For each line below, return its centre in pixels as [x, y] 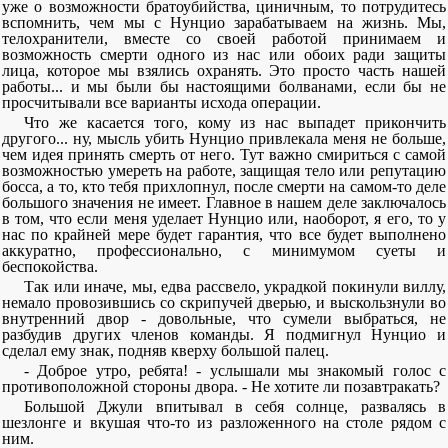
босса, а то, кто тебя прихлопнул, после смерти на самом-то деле [224, 186]
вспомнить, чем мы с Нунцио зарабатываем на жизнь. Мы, [224, 22]
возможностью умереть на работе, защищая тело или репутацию [224, 170]
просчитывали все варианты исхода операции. [161, 102]
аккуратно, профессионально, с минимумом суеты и [224, 250]
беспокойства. [50, 266]
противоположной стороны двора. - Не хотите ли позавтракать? [221, 386]
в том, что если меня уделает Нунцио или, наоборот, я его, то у [224, 218]
